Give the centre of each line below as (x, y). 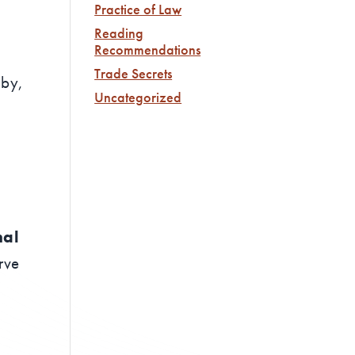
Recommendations (148, 50)
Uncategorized (138, 97)
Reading (119, 33)
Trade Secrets (134, 73)
